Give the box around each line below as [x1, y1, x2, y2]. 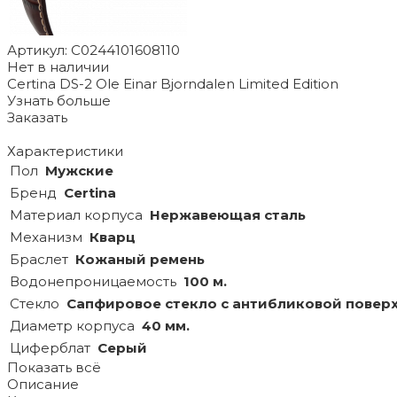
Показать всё [7, 359, 101, 377]
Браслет [10, 251, 68, 269]
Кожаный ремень [75, 251, 205, 269]
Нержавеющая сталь [150, 206, 306, 224]
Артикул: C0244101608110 [7, 42, 180, 59]
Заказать [7, 109, 67, 127]
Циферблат [10, 339, 90, 357]
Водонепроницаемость [10, 273, 176, 291]
